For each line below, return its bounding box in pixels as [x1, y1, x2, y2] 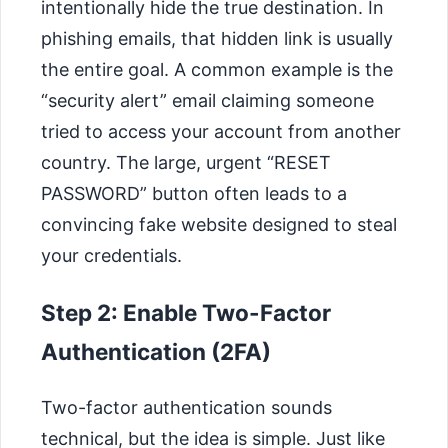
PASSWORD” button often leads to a [41, 182, 347, 204]
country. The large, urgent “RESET [41, 151, 331, 173]
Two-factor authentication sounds [41, 397, 332, 419]
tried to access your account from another [41, 120, 401, 142]
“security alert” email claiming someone [41, 89, 374, 111]
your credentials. [41, 244, 182, 266]
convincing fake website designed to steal [41, 213, 397, 235]
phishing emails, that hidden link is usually [41, 27, 393, 49]
